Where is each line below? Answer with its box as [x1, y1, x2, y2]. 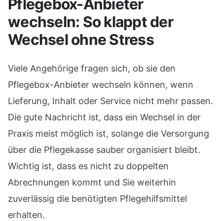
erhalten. [8, 210, 45, 220]
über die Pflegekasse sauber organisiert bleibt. [8, 145, 200, 155]
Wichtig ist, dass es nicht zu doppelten [8, 161, 169, 171]
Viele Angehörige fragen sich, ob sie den [8, 63, 176, 74]
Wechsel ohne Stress [8, 31, 154, 48]
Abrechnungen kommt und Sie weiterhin [8, 177, 176, 187]
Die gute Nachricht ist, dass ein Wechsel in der [8, 112, 201, 122]
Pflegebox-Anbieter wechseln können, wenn [8, 79, 193, 90]
